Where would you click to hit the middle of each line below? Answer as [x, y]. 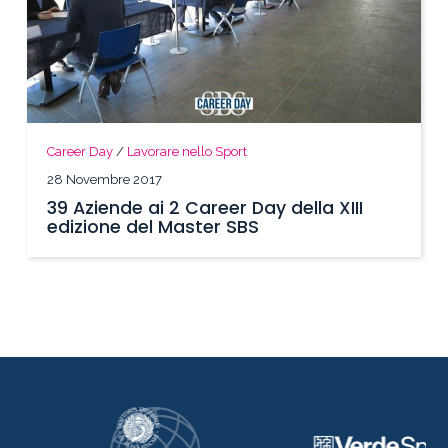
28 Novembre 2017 [105, 180]
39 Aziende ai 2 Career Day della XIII [205, 208]
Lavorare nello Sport [187, 152]
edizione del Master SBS [153, 227]
